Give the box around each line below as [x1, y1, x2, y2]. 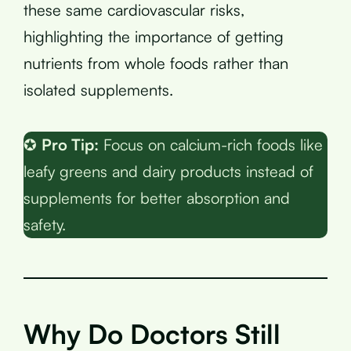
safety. [24, 214, 66, 234]
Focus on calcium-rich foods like [99, 134, 323, 154]
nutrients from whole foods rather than [24, 52, 288, 73]
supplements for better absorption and [24, 187, 290, 208]
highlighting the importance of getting [24, 26, 284, 46]
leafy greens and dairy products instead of [24, 161, 313, 181]
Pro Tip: [42, 134, 99, 154]
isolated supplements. [24, 79, 173, 100]
